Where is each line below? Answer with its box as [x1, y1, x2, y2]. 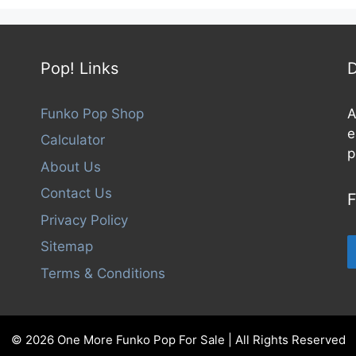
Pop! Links [40, 58, 118, 78]
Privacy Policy [40, 211, 128, 228]
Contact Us [40, 185, 112, 202]
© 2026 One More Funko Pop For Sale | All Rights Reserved [10, 331, 346, 347]
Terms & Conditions [40, 265, 165, 281]
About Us [40, 158, 101, 175]
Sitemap [40, 238, 93, 255]
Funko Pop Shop [40, 105, 144, 122]
